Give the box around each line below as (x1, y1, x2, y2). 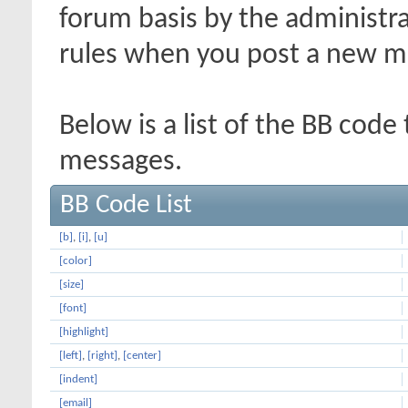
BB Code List (60, 192, 192, 219)
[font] (59, 302, 87, 314)
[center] (123, 350, 161, 362)
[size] (59, 279, 84, 291)
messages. (59, 148, 182, 177)
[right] (87, 350, 117, 362)
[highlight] (59, 326, 108, 338)
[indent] (59, 373, 97, 385)
